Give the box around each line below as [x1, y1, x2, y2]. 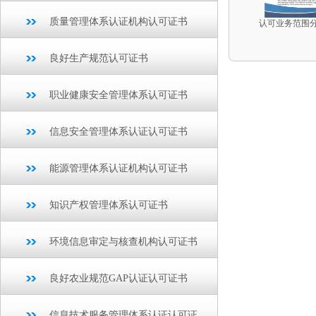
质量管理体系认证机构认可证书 [49, 16, 188, 27]
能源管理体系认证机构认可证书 [49, 163, 188, 174]
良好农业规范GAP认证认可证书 [49, 273, 188, 284]
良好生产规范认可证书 [49, 53, 148, 63]
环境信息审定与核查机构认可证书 [49, 236, 197, 247]
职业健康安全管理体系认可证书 [49, 90, 188, 100]
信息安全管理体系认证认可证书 [49, 126, 188, 137]
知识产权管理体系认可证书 [49, 200, 168, 210]
